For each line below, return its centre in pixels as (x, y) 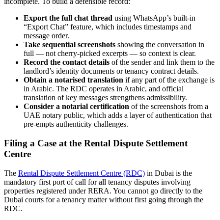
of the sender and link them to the (162, 62)
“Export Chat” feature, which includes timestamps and (108, 27)
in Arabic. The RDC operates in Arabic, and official (104, 89)
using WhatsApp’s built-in (154, 18)
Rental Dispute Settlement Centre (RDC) (82, 173)
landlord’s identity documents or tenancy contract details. (111, 71)
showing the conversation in (160, 45)
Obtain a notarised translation (73, 80)
